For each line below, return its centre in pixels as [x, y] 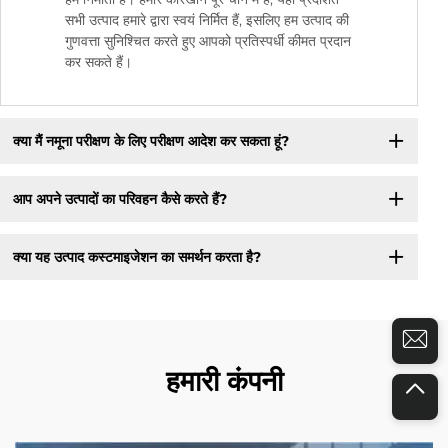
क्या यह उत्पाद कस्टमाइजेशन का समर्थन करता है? [136, 256]
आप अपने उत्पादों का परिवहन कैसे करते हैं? [119, 198]
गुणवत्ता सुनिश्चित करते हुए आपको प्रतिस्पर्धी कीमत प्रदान [208, 41]
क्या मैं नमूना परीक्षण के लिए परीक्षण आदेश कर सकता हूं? [150, 140]
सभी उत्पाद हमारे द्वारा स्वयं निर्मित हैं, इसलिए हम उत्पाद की [207, 20]
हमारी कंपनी [224, 381]
